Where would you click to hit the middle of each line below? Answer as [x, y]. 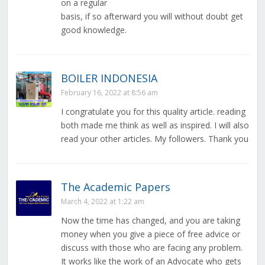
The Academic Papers [115, 187]
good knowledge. [93, 30]
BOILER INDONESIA [109, 78]
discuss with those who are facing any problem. [151, 248]
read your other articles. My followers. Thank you [154, 139]
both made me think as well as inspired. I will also [155, 125]
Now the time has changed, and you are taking [150, 221]
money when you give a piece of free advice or [150, 234]
